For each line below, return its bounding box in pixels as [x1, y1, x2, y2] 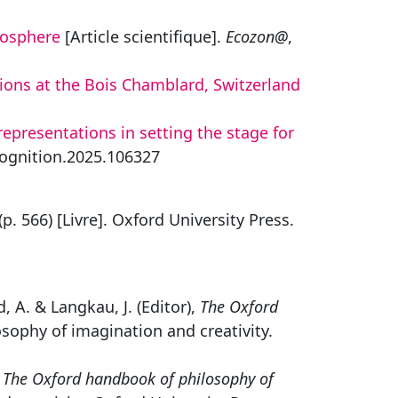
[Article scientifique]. [60, 26, 226, 47]
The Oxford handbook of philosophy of [3, 368, 274, 389]
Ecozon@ [226, 26, 288, 47]
